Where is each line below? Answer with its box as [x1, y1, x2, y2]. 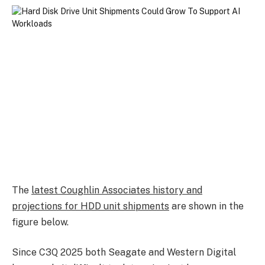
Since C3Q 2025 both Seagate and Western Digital [12, 247, 236, 258]
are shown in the [169, 200, 244, 212]
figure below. [12, 216, 69, 228]
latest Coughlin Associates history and [31, 184, 202, 196]
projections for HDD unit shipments [12, 200, 169, 212]
